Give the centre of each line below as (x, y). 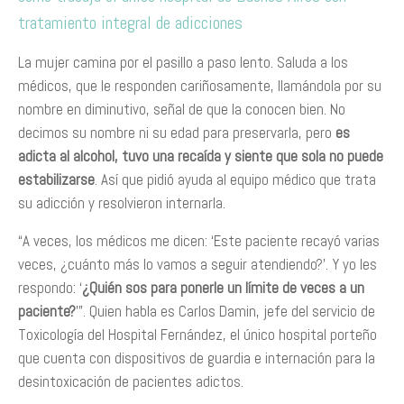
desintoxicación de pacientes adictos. (131, 381)
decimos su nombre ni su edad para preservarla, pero (177, 133)
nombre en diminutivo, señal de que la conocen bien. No (182, 109)
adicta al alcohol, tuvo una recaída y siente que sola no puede (201, 156)
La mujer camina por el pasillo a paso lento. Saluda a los (183, 62)
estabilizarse (56, 179)
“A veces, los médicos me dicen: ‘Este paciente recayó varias (199, 241)
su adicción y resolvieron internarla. (122, 203)
